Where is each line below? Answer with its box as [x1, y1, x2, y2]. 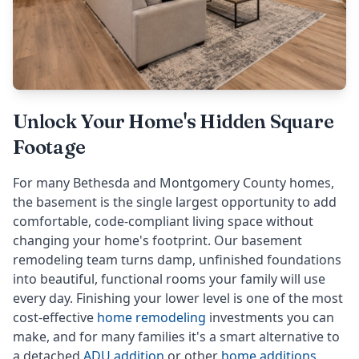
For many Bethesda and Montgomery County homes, [13, 174, 334, 192]
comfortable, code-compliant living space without [13, 212, 313, 231]
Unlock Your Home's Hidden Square [13, 110, 334, 134]
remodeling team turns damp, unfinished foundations [13, 251, 341, 269]
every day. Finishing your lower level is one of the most [13, 289, 343, 308]
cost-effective [13, 309, 94, 327]
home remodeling [97, 309, 206, 327]
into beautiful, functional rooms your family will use [13, 270, 325, 288]
